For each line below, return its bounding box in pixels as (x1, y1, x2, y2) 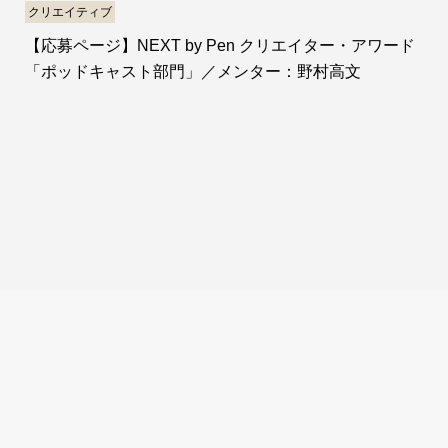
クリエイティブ (28, 4, 112, 19)
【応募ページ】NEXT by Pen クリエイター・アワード (25, 36, 415, 54)
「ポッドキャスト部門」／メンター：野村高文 (25, 62, 361, 80)
